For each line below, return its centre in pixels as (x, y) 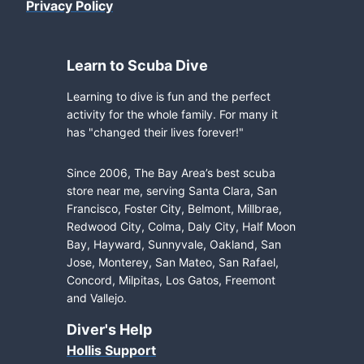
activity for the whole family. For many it (172, 115)
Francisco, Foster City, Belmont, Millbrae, (174, 209)
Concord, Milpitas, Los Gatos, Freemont (171, 280)
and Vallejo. (97, 298)
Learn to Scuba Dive (137, 66)
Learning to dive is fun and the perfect (169, 97)
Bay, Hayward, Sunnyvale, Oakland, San (174, 245)
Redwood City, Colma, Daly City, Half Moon (181, 227)
